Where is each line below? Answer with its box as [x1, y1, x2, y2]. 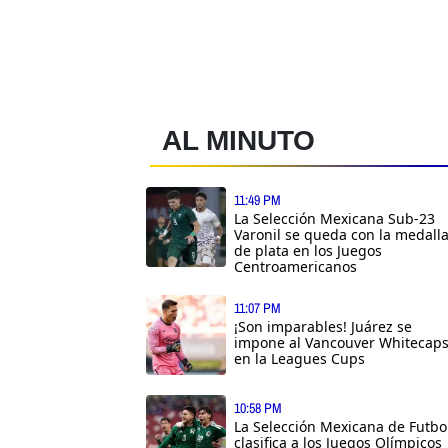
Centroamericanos [234, 256, 357, 276]
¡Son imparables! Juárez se [234, 316, 412, 336]
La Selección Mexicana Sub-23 [234, 208, 435, 228]
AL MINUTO [162, 124, 315, 156]
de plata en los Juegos [234, 240, 382, 260]
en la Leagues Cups [234, 348, 365, 368]
